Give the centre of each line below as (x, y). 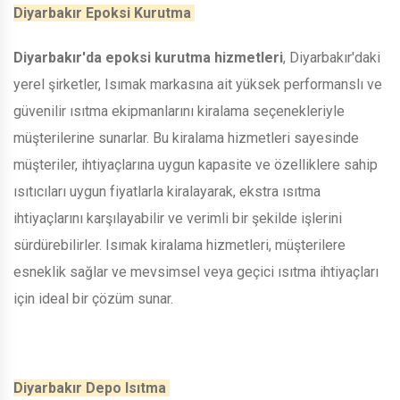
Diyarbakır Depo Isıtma (92, 387)
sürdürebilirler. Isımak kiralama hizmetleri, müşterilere (179, 245)
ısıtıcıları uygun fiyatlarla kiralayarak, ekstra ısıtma (167, 191)
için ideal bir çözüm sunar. (95, 298)
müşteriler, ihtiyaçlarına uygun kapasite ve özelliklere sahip (196, 164)
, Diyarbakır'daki (332, 57)
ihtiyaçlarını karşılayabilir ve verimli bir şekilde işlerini (178, 218)
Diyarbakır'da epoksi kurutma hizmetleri (148, 57)
